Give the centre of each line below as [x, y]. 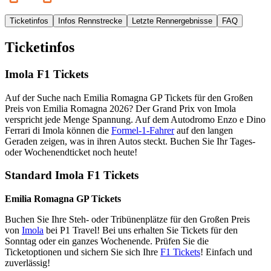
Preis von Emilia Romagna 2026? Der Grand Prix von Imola [120, 108]
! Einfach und [226, 252]
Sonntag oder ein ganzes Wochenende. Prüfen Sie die [107, 241]
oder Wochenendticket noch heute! [71, 152]
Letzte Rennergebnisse [172, 21]
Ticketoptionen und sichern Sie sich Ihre [83, 252]
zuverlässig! [28, 263]
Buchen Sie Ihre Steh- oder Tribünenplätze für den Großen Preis [127, 220]
